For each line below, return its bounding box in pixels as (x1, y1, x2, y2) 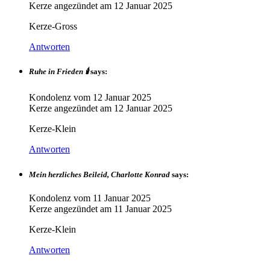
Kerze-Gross (29, 21, 77, 32)
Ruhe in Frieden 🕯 (29, 67, 89, 77)
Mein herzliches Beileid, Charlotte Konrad (29, 169, 170, 179)
